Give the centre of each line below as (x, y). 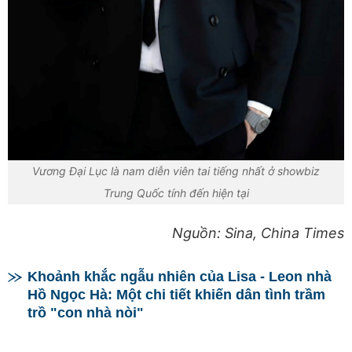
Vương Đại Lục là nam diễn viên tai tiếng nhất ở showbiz (176, 170)
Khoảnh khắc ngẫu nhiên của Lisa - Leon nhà (180, 276)
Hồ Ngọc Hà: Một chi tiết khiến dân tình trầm (176, 294)
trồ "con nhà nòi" (86, 312)
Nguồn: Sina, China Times (258, 233)
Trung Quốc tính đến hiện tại (176, 192)
